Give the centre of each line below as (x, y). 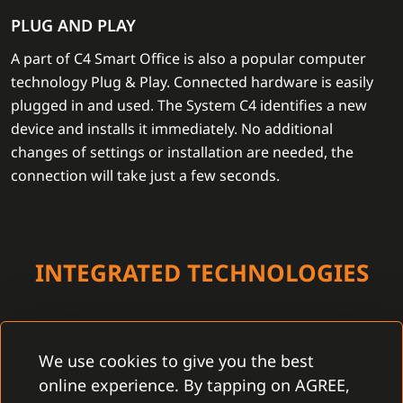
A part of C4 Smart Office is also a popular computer (188, 59)
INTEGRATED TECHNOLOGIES (201, 273)
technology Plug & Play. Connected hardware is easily (192, 82)
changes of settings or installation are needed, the (182, 152)
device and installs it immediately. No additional (172, 129)
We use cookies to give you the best (176, 361)
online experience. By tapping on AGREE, (194, 385)
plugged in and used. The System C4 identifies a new (189, 106)
